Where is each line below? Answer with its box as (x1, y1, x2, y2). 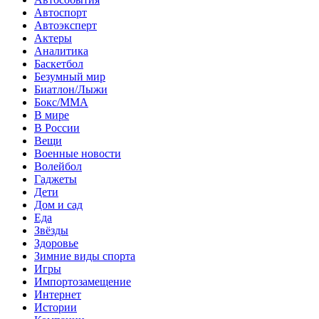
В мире (34, 108, 69, 121)
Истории (34, 300, 77, 313)
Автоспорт (34, 6, 87, 19)
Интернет (34, 288, 81, 300)
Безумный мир (34, 70, 105, 83)
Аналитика (34, 44, 88, 57)
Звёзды (34, 224, 68, 236)
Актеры (34, 31, 72, 44)
